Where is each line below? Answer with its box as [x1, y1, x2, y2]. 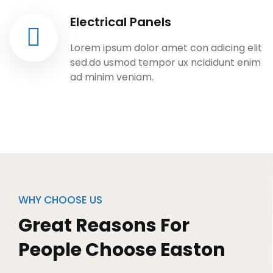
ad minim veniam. [70, 70, 154, 85]
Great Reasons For [18, 213, 190, 239]
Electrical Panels [70, 13, 171, 31]
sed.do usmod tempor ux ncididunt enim [70, 55, 261, 70]
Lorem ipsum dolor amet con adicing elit [70, 41, 262, 55]
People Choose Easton [18, 237, 225, 263]
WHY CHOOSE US [18, 193, 102, 208]
